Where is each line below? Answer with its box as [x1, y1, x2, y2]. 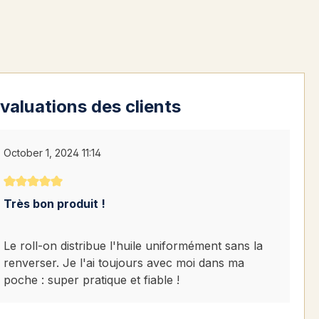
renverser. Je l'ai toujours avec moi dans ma [4, 256, 245, 271]
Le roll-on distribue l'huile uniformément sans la [4, 239, 263, 253]
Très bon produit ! [4, 197, 106, 211]
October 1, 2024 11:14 [4, 147, 102, 159]
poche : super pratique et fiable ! [4, 273, 180, 288]
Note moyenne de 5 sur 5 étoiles [3, 190, 179, 205]
